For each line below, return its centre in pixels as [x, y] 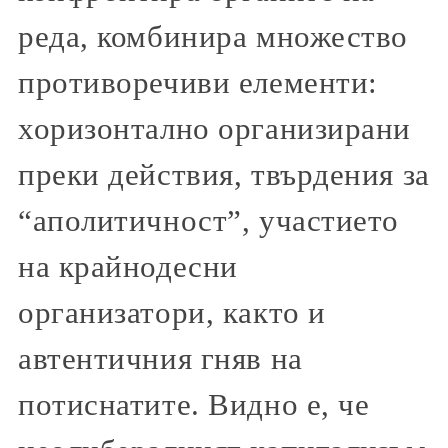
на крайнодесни [128, 266]
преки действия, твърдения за [224, 174]
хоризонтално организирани [214, 128]
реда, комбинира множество [213, 36]
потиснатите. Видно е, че [194, 404]
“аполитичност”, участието [208, 220]
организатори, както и [172, 312]
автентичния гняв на [160, 358]
